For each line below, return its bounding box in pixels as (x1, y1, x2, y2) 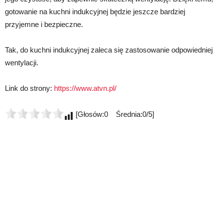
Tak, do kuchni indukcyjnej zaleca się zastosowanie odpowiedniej (5, 45, 213, 54)
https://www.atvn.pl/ (54, 83, 116, 92)
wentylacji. (5, 58, 38, 67)
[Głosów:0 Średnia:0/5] (74, 110, 154, 118)
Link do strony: (5, 83, 54, 92)
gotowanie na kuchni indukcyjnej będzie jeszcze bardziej (5, 7, 185, 16)
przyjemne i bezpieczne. (5, 20, 83, 28)
